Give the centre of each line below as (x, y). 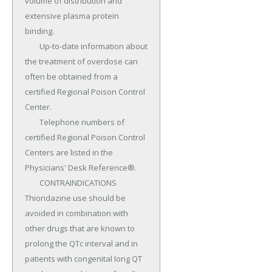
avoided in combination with (76, 213)
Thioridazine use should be (75, 198)
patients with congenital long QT (83, 259)
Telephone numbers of (32, 122)
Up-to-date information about (32, 46)
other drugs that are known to (80, 229)
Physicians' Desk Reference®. (81, 168)
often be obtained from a (71, 77)
